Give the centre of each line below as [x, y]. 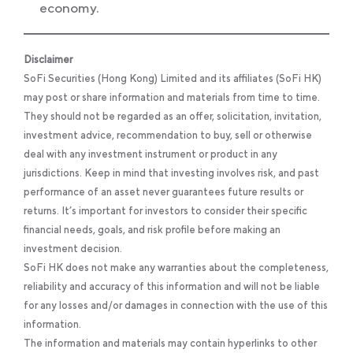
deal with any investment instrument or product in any [150, 154]
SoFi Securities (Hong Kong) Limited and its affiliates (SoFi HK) [173, 79]
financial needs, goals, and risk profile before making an [152, 230]
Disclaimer [48, 60]
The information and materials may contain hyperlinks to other [170, 344]
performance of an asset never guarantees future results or [163, 192]
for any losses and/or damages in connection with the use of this [176, 306]
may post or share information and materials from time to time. [172, 98]
